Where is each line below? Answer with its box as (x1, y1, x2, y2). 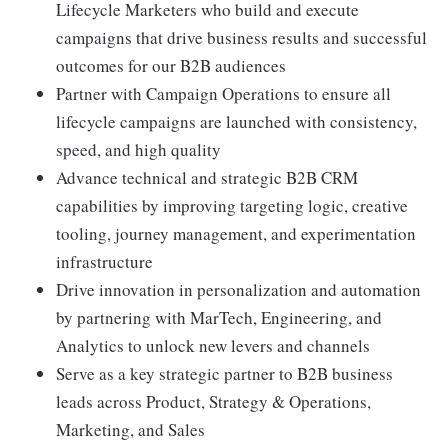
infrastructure (56, 250, 153, 273)
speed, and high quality (56, 138, 221, 161)
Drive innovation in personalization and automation (56, 278, 421, 301)
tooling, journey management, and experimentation (56, 222, 416, 245)
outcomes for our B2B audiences (56, 54, 286, 77)
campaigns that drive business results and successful (56, 26, 427, 49)
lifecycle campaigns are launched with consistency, (56, 110, 417, 133)
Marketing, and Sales (56, 418, 205, 441)
